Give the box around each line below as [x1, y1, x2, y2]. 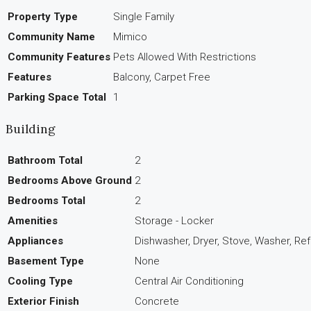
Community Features [8, 50, 110, 63]
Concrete [135, 294, 179, 308]
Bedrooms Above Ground [8, 174, 132, 187]
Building [6, 121, 56, 137]
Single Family [113, 10, 174, 23]
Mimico [113, 30, 147, 43]
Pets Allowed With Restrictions [113, 50, 256, 63]
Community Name [8, 30, 95, 43]
